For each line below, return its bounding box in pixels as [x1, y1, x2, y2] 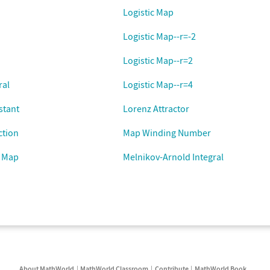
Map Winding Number [123, 127, 211, 139]
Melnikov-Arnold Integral [123, 151, 224, 163]
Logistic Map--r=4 [123, 78, 193, 90]
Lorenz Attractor [123, 102, 189, 115]
